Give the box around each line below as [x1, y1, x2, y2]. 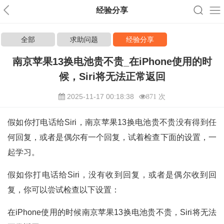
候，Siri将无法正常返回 [58, 71, 165, 82]
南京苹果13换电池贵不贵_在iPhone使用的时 [12, 56, 212, 67]
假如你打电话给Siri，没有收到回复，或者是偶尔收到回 [7, 170, 216, 179]
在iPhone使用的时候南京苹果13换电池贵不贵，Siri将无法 [7, 208, 216, 216]
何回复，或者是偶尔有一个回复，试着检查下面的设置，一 [7, 133, 216, 141]
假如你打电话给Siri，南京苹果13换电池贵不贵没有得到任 [7, 118, 216, 126]
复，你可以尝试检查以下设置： [7, 185, 119, 194]
